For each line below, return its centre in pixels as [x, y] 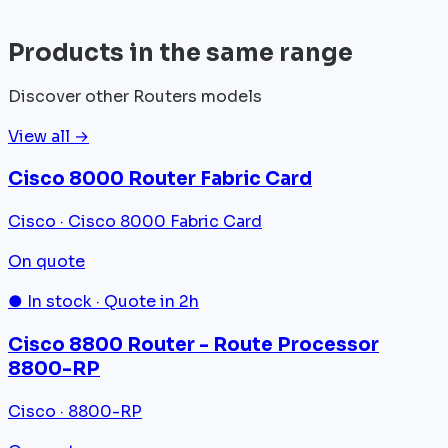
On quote [46, 262]
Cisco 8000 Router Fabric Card [160, 179]
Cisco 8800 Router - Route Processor [193, 344]
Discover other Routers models [135, 96]
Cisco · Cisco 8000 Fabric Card [135, 222]
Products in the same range [180, 52]
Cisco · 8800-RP [75, 411]
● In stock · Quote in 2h [103, 302]
